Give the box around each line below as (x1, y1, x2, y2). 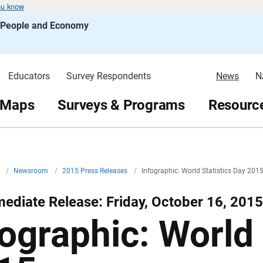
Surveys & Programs (58, 96, 185, 113)
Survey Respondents (66, 70, 151, 82)
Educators (8, 70, 50, 82)
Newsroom (14, 167, 50, 175)
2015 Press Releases (62, 167, 129, 175)
